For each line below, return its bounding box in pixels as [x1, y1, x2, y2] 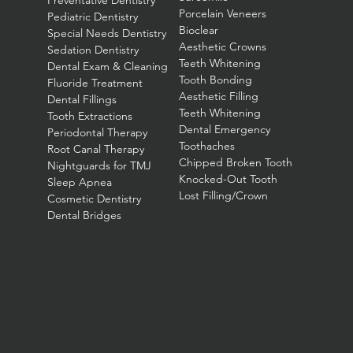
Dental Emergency [179, 122, 271, 136]
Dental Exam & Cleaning [47, 59, 169, 73]
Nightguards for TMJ [47, 158, 152, 173]
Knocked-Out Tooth [179, 172, 278, 186]
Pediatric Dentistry [47, 9, 139, 24]
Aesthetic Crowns [179, 39, 267, 54]
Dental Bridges [47, 208, 122, 222]
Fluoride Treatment [47, 76, 143, 90]
